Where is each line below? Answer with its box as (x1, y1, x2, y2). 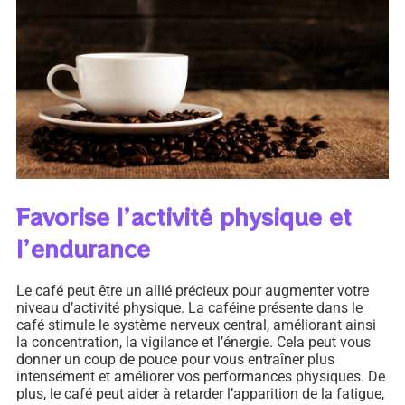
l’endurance (16, 231, 150, 264)
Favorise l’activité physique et (16, 200, 352, 232)
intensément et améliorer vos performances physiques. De (16, 367, 385, 385)
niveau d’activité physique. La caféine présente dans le (16, 298, 363, 316)
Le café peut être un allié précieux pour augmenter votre (16, 281, 369, 299)
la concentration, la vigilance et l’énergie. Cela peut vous (16, 333, 371, 351)
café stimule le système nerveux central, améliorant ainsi (16, 316, 376, 334)
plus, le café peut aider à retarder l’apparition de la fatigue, (16, 384, 384, 402)
